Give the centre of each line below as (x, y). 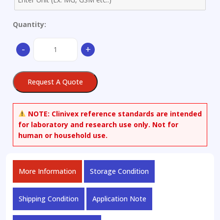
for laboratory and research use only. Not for (98, 124)
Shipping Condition (49, 198)
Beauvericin (51, 42)
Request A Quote (55, 82)
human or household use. (63, 135)
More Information (47, 171)
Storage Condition (119, 171)
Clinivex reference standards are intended (125, 113)
